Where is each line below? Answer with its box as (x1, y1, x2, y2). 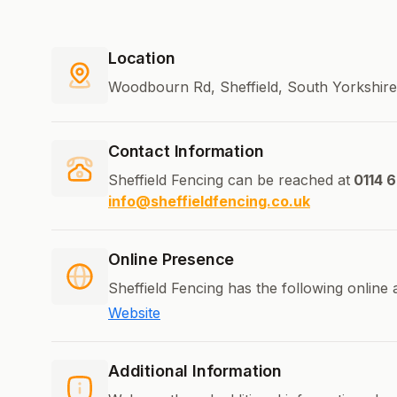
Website (108, 304, 160, 323)
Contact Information (108, 142, 264, 161)
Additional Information (108, 362, 283, 381)
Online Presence (108, 250, 235, 269)
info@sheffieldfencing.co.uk (108, 192, 310, 211)
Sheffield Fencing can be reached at (108, 171, 350, 190)
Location (108, 49, 175, 68)
